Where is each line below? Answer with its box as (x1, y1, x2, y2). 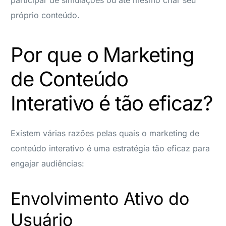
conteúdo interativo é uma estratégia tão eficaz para (11, 143, 210, 153)
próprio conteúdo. (11, 10, 80, 20)
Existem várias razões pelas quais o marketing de (11, 128, 200, 138)
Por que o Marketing (11, 42, 194, 67)
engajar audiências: (11, 158, 85, 168)
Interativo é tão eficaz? (11, 90, 213, 116)
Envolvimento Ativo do (11, 188, 190, 209)
